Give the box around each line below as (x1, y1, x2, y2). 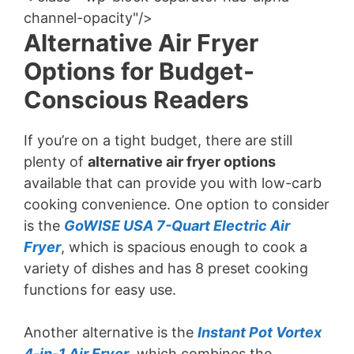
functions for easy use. (24, 281, 176, 298)
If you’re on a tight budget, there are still (24, 132, 292, 149)
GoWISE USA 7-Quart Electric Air (64, 217, 290, 234)
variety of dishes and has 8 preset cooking (24, 260, 308, 277)
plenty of (24, 153, 88, 170)
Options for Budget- (24, 57, 254, 85)
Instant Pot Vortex (198, 324, 322, 341)
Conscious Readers (24, 85, 249, 114)
